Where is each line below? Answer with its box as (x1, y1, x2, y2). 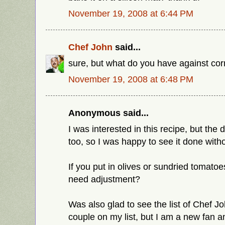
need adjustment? (68, 174, 140, 184)
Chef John (68, 41, 113, 52)
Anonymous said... (68, 107, 149, 119)
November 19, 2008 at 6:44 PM (68, 8, 193, 19)
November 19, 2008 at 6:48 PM (68, 73, 193, 84)
